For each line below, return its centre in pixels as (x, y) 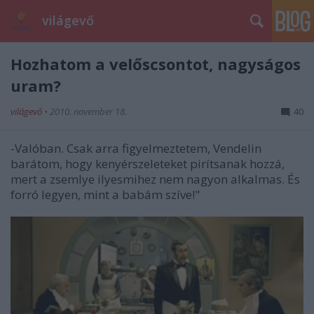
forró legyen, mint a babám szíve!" (105, 194)
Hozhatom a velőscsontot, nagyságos (156, 64)
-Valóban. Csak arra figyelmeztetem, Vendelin (136, 148)
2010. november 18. (88, 111)
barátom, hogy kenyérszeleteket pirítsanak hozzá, (148, 164)
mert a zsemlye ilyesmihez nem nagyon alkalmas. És (155, 179)
